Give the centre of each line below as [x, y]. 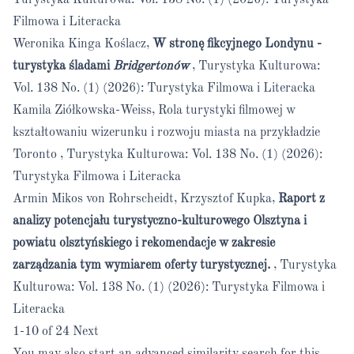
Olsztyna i [280, 221]
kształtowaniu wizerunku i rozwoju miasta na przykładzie [166, 133]
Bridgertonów [151, 66]
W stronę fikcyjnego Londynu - [237, 44]
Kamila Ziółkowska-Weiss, [85, 111]
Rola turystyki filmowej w [227, 111]
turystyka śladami [63, 66]
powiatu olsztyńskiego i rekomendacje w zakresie [144, 243]
